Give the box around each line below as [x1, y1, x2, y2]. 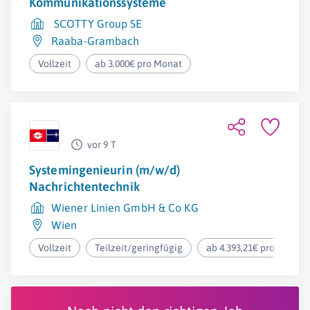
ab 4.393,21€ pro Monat [206, 242, 306, 253]
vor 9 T [87, 139, 116, 150]
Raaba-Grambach [51, 35, 140, 47]
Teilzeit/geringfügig [95, 242, 183, 253]
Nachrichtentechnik [29, 179, 140, 194]
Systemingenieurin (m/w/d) [29, 163, 181, 177]
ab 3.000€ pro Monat [95, 58, 183, 69]
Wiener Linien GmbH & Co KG [51, 201, 199, 214]
